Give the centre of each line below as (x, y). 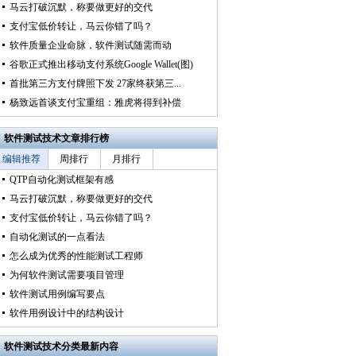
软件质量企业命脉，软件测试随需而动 (90, 45)
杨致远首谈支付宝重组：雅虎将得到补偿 (95, 103)
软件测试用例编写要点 (57, 294)
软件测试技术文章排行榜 (56, 138)
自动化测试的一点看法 (57, 237)
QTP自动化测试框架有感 (61, 180)
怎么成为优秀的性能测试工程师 (76, 256)
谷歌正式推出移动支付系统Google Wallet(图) (101, 64)
